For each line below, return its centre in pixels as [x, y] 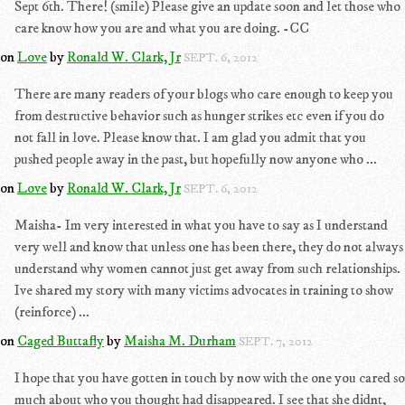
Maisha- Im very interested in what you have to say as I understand [201, 225]
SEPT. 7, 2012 [276, 342]
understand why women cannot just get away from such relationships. [207, 268]
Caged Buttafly [61, 341]
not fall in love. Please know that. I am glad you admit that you [190, 137]
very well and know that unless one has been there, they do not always [209, 247]
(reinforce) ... [52, 312]
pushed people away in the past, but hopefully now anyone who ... [196, 159]
